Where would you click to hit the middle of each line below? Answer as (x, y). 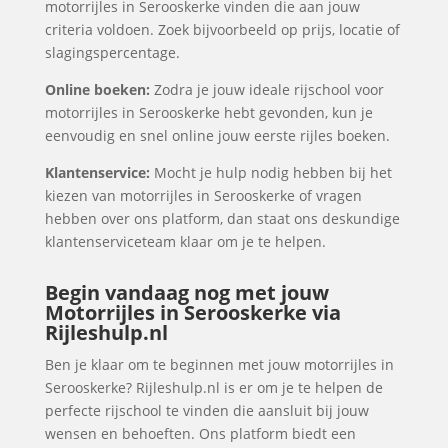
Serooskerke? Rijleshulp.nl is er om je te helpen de (213, 387)
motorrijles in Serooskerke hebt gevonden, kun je (208, 112)
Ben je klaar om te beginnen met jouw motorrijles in (219, 364)
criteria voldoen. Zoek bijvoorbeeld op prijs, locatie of (222, 29)
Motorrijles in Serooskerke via (192, 312)
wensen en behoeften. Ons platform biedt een (200, 433)
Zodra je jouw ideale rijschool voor (266, 89)
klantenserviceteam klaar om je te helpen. (185, 241)
